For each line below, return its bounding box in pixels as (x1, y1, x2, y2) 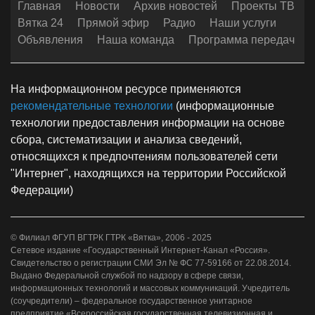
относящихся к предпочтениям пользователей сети (11, 150, 278, 163)
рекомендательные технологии (11, 100, 173, 112)
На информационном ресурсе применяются (11, 83, 241, 96)
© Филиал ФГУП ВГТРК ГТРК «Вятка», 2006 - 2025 (11, 233, 212, 243)
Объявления (18, 34, 83, 46)
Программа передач (188, 34, 295, 46)
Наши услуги (210, 17, 276, 30)
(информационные (173, 100, 274, 112)
